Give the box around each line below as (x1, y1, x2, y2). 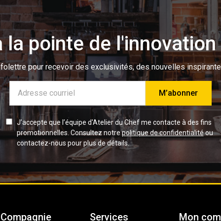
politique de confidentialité (121, 128, 204, 137)
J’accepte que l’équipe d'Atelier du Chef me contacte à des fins (16, 118, 212, 126)
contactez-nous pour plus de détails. (16, 139, 129, 147)
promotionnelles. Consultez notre (16, 128, 122, 137)
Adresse (9, 81, 39, 91)
